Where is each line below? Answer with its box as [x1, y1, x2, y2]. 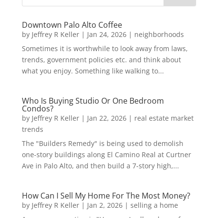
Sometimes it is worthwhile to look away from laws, [21, 43, 188, 53]
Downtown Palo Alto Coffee [21, 19, 122, 30]
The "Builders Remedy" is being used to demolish [21, 138, 183, 148]
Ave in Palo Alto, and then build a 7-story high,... [21, 161, 179, 170]
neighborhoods [134, 29, 184, 39]
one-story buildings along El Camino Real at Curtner [21, 149, 191, 159]
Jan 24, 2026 [87, 29, 127, 39]
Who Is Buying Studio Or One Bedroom [21, 95, 164, 106]
